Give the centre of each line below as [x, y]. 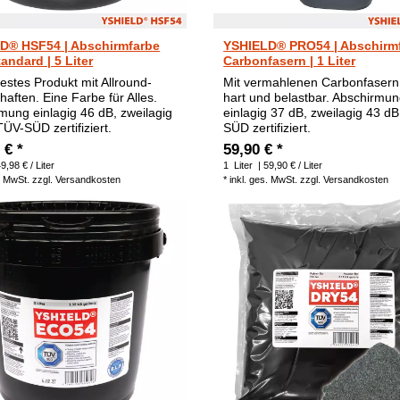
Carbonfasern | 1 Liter [290, 61]
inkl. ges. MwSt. [264, 180]
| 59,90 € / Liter [289, 166]
